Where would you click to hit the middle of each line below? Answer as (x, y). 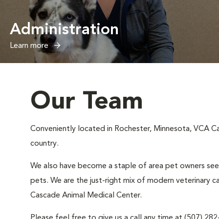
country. (44, 144)
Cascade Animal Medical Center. (86, 196)
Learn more (30, 46)
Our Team (87, 102)
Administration (64, 30)
